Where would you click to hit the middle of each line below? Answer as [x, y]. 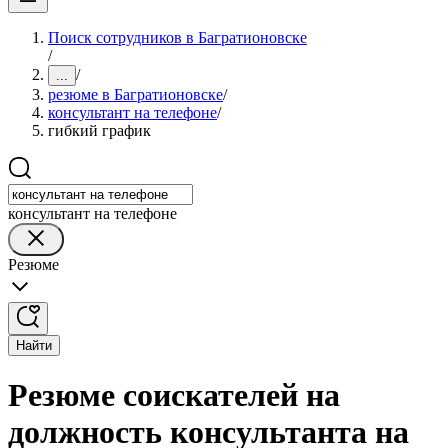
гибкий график [99, 130]
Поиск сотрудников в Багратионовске [177, 37]
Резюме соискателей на [174, 395]
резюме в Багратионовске [135, 94]
